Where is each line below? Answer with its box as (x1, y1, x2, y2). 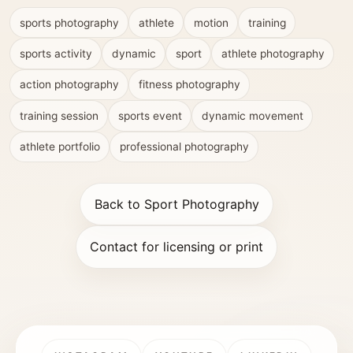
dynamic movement (201, 109, 303, 122)
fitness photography (138, 78, 240, 91)
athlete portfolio (19, 140, 100, 154)
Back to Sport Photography (94, 196, 259, 213)
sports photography (19, 16, 119, 29)
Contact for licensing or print (90, 239, 263, 255)
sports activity (19, 47, 92, 61)
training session (19, 109, 98, 122)
